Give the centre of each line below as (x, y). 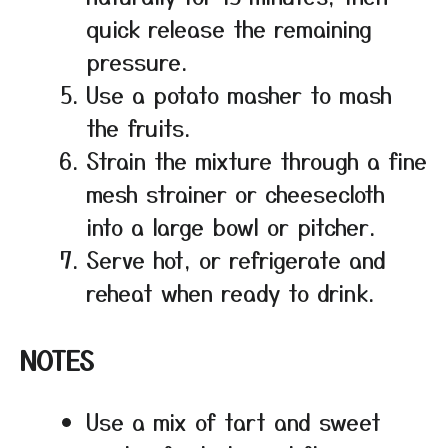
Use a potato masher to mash (239, 94)
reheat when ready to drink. (230, 292)
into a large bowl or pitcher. (230, 226)
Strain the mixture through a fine (256, 160)
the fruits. (138, 127)
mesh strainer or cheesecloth (235, 193)
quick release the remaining (229, 28)
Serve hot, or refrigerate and (236, 259)
